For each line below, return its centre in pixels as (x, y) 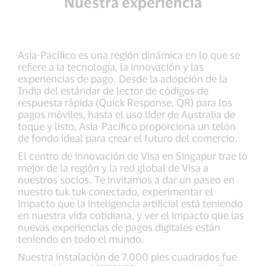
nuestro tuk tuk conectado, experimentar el (115, 191)
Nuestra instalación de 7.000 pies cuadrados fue (127, 256)
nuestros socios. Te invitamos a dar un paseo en (126, 179)
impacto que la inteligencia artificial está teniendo (130, 203)
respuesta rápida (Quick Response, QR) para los (125, 102)
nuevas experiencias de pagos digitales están (119, 227)
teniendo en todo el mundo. (81, 239)
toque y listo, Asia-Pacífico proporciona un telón (127, 126)
